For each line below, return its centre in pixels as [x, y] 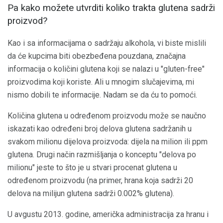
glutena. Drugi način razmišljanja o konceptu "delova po [102, 155]
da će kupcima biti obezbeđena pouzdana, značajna [97, 56]
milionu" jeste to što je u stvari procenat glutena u [92, 167]
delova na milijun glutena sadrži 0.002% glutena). [91, 193]
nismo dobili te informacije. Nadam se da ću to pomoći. [102, 95]
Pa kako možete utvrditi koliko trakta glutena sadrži [111, 8]
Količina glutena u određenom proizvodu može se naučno [107, 116]
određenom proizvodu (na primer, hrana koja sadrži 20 [100, 180]
